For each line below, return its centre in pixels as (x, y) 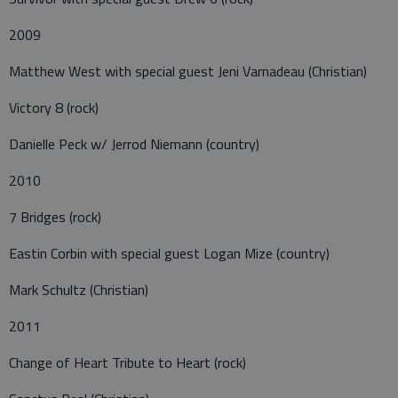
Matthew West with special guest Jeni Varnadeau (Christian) (188, 72)
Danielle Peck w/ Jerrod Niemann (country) (134, 144)
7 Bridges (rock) (55, 217)
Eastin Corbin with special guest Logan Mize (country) (169, 254)
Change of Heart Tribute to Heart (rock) (127, 363)
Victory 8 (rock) (54, 108)
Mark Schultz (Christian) (79, 290)
